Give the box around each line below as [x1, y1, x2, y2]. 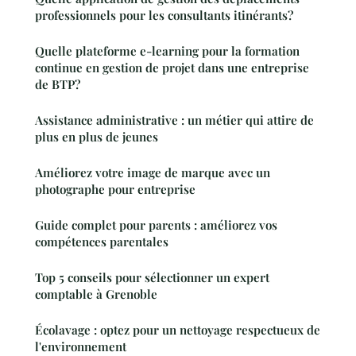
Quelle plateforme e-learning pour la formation [35, 43, 300, 60]
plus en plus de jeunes [35, 129, 158, 145]
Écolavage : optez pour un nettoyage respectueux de [35, 322, 320, 339]
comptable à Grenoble [35, 286, 157, 303]
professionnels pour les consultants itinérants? [35, 7, 293, 24]
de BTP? [35, 76, 80, 93]
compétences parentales [35, 234, 168, 250]
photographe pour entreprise [35, 181, 195, 198]
